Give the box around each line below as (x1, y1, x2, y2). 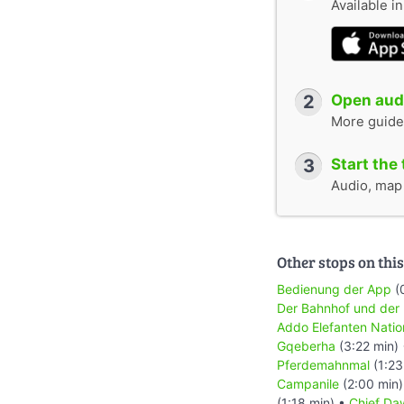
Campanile (277, 375, 339, 391)
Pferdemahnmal (277, 356, 370, 372)
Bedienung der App (277, 280, 391, 297)
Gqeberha (277, 337, 335, 353)
